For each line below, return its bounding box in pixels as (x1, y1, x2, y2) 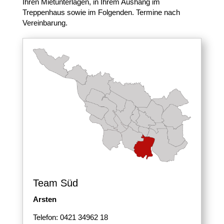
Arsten (32, 195, 56, 204)
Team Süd (32, 177, 78, 189)
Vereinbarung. (22, 18, 67, 27)
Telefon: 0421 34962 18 (32, 213, 108, 222)
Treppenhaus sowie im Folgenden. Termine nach (22, 8, 180, 17)
